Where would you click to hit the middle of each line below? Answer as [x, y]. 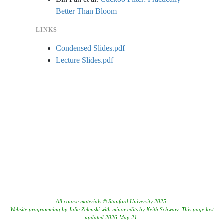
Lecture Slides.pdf [84, 60]
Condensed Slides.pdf [90, 48]
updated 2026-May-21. [112, 217]
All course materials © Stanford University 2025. [112, 201]
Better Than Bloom [86, 11]
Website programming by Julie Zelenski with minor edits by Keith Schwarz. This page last [112, 209]
